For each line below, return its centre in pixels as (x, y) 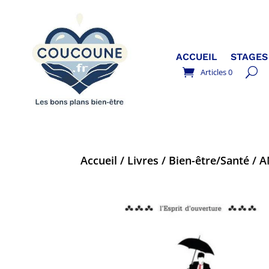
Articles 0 (217, 72)
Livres (143, 160)
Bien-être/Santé (209, 160)
